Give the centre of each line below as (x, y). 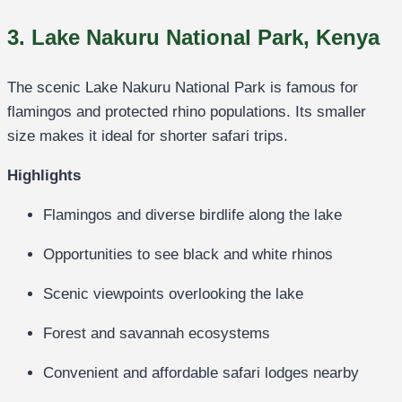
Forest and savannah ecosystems (157, 334)
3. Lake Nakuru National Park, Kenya (193, 38)
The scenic (46, 88)
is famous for (312, 88)
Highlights (44, 176)
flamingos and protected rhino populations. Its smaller (187, 112)
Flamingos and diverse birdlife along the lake (192, 215)
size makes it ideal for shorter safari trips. (148, 136)
